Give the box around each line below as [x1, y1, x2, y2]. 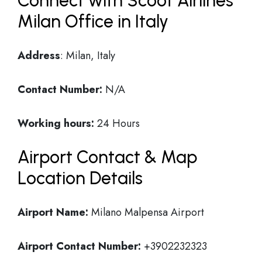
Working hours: [18, 116, 94, 131]
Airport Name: [18, 205, 88, 220]
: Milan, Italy [60, 48, 115, 63]
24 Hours [94, 116, 140, 131]
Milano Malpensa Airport [88, 205, 204, 220]
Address [18, 48, 60, 63]
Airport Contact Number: [18, 239, 141, 254]
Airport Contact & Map [18, 146, 197, 168]
